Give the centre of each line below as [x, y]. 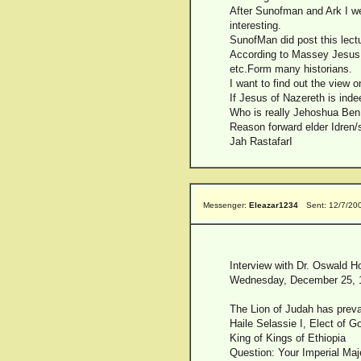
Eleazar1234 [274, 205]
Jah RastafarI [261, 141]
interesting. [255, 25]
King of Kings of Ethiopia [288, 338]
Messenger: [226, 205]
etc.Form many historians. [291, 69]
